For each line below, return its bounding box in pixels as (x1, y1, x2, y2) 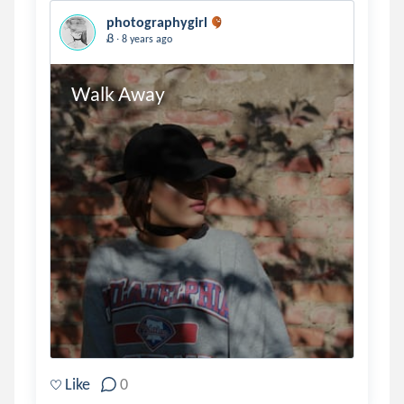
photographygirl (106, 14, 207, 31)
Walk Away (70, 82, 165, 106)
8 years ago (119, 32, 172, 45)
